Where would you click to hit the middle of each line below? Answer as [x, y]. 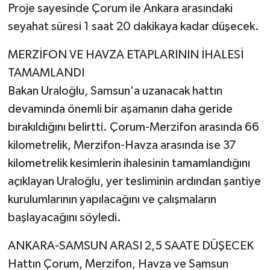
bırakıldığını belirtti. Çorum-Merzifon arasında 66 [133, 127]
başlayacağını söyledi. [64, 217]
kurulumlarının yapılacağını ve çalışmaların [112, 199]
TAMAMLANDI [46, 73]
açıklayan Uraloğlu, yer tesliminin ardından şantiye [134, 181]
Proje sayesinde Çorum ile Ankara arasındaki [120, 8]
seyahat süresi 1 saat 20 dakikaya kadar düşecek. [133, 26]
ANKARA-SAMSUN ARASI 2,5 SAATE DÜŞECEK [130, 246]
